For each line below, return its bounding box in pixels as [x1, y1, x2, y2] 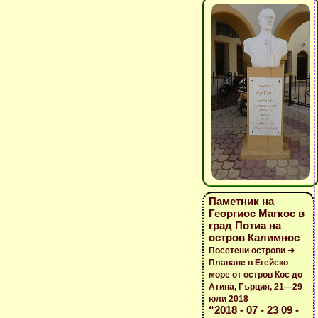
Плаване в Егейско [209, 258, 288, 268]
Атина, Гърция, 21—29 [209, 282, 302, 292]
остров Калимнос [209, 231, 300, 243]
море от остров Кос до [209, 270, 302, 280]
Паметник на [209, 195, 274, 207]
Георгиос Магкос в [209, 207, 305, 219]
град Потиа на [209, 219, 281, 231]
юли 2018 [209, 294, 248, 304]
